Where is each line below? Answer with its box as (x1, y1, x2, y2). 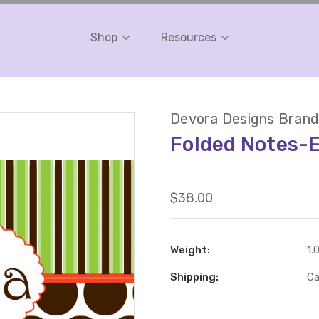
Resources (161, 31, 216, 45)
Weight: (170, 243, 210, 256)
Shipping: (170, 270, 219, 283)
